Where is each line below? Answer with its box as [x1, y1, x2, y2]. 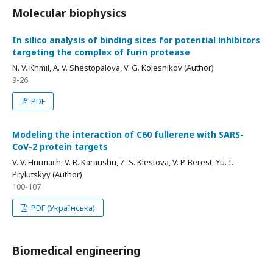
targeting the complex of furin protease [12, 46, 190, 58]
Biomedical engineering [12, 243, 140, 258]
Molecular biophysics [12, 5, 127, 20]
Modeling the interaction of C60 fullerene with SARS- [12, 129, 244, 140]
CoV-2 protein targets [12, 141, 108, 152]
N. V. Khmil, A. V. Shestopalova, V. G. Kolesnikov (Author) [12, 62, 214, 73]
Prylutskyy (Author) [12, 169, 82, 180]
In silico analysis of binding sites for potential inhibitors [12, 34, 260, 46]
